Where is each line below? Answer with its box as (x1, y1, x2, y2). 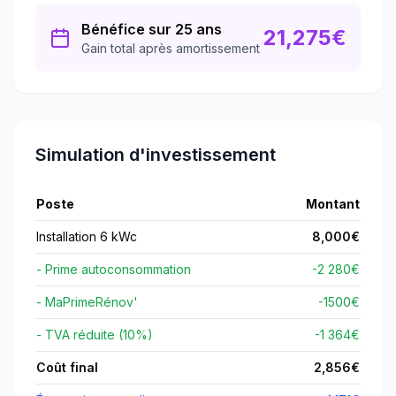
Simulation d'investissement (35, 144, 276, 165)
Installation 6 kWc (36, 229, 137, 244)
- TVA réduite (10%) (36, 327, 153, 342)
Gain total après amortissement (81, 41, 260, 56)
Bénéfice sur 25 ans (81, 20, 222, 38)
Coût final (36, 360, 98, 375)
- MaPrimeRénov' (36, 294, 138, 309)
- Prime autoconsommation (36, 262, 191, 277)
